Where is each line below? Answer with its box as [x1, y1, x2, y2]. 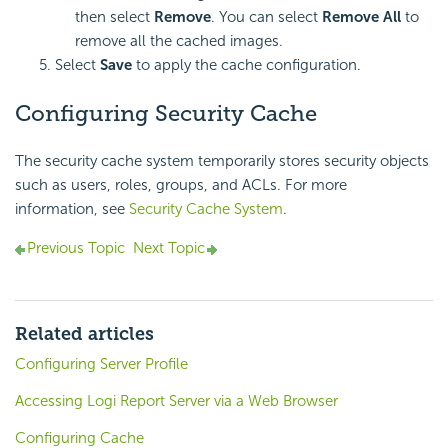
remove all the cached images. [75, 32, 283, 51]
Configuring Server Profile [15, 355, 188, 374]
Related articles [15, 323, 154, 346]
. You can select [211, 8, 322, 27]
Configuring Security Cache [15, 100, 317, 128]
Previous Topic [27, 239, 125, 258]
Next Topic [133, 239, 205, 258]
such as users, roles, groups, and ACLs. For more [15, 176, 347, 195]
